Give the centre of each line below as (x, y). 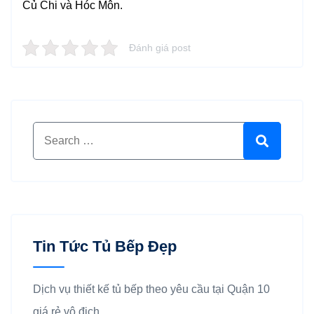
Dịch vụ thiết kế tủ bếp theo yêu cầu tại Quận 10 (151, 289)
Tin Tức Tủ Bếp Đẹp (105, 247)
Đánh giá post (160, 48)
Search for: (59, 132)
